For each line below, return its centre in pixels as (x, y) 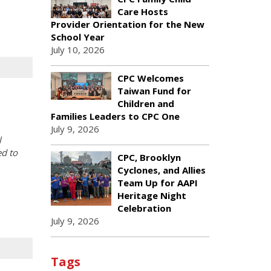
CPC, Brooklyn (149, 157)
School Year (77, 37)
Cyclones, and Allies (161, 170)
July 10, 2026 (77, 50)
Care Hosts (142, 11)
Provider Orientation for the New (127, 24)
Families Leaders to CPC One (115, 116)
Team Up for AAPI (157, 183)
